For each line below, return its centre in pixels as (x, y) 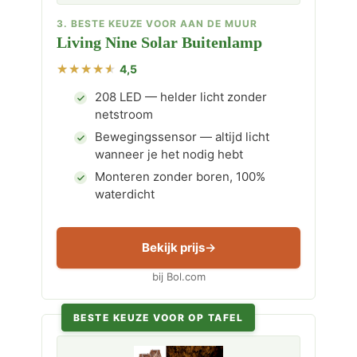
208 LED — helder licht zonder (181, 97)
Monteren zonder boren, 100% (180, 177)
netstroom (124, 114)
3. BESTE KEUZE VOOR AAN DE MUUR (157, 24)
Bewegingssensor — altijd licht (182, 137)
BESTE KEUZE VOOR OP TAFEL (158, 318)
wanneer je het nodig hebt (169, 154)
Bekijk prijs (173, 247)
